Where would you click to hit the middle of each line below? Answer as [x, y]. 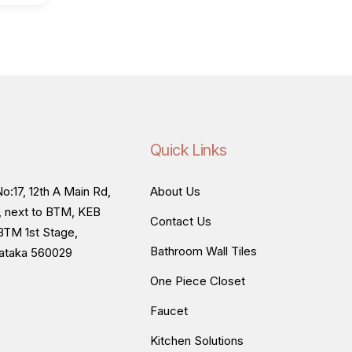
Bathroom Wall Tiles [203, 251]
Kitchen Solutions [197, 341]
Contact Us [181, 221]
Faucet [169, 311]
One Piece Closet [198, 281]
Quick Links [189, 150]
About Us [175, 191]
